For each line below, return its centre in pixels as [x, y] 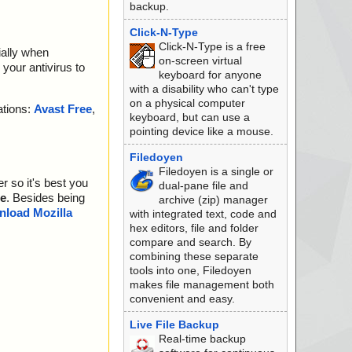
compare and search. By [190, 242]
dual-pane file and [203, 185]
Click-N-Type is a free [212, 46]
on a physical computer [187, 103]
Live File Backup [174, 324]
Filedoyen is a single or [216, 171]
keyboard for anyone [210, 75]
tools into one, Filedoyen [190, 270]
